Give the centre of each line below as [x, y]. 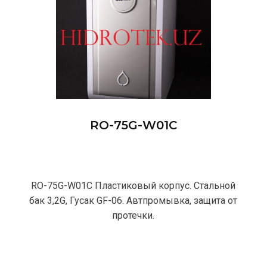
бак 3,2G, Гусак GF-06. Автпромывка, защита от [133, 201]
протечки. [133, 216]
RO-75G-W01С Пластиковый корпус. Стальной [133, 186]
